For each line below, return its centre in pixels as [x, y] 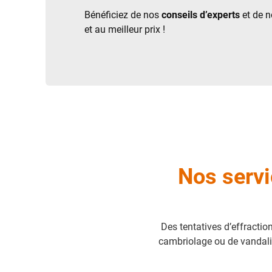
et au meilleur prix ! [125, 29]
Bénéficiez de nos [123, 15]
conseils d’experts [201, 15]
